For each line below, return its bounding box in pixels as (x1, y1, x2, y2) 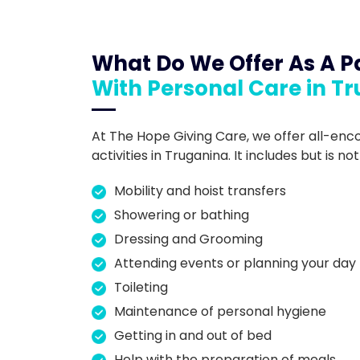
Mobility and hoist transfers (114, 181, 286, 200)
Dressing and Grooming (114, 229, 263, 248)
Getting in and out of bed (114, 325, 272, 345)
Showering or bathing (114, 205, 249, 224)
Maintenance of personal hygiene (114, 301, 326, 321)
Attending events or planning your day (114, 253, 356, 272)
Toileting (114, 277, 168, 297)
